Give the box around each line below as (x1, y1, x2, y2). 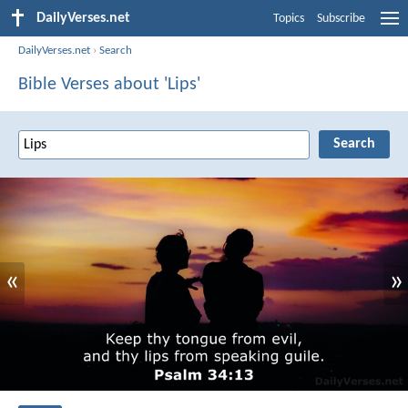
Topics (273, 12, 304, 25)
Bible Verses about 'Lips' (18, 75, 200, 94)
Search (99, 44, 133, 56)
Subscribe (317, 12, 365, 25)
